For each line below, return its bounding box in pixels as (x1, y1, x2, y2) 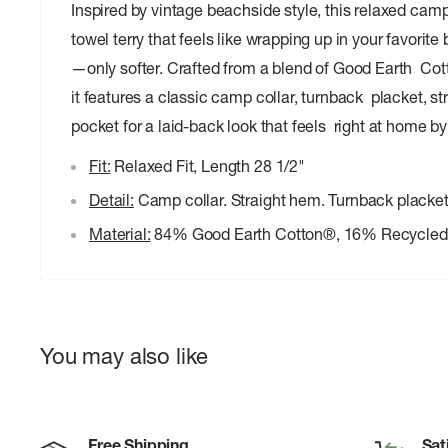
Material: (89, 224, 151, 245)
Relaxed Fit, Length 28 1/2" (110, 156, 305, 177)
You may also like (40, 343, 209, 371)
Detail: (89, 190, 134, 211)
